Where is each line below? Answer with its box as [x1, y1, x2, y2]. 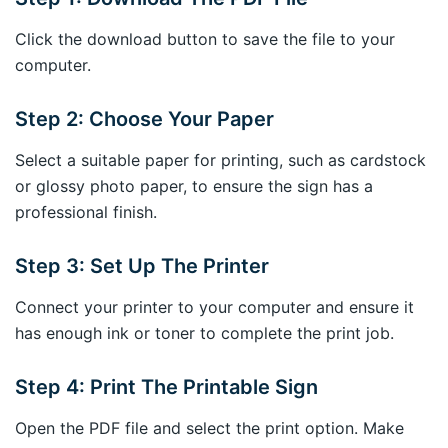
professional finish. [15, 202, 157, 223]
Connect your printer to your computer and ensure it [15, 297, 414, 318]
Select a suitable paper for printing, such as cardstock [15, 150, 426, 171]
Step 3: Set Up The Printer [15, 254, 269, 279]
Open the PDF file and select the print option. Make [15, 418, 404, 439]
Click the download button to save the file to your [15, 29, 395, 50]
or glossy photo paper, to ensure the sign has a [15, 176, 373, 197]
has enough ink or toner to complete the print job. [15, 323, 394, 344]
